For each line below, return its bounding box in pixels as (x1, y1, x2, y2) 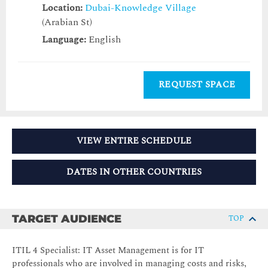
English (86, 32, 121, 47)
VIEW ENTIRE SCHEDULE (77, 134, 191, 148)
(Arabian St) (42, 15, 92, 30)
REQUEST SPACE (159, 78, 235, 92)
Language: (42, 32, 86, 47)
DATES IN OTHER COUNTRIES (66, 165, 202, 179)
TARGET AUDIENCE (12, 212, 121, 226)
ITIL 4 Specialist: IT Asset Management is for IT (12, 243, 204, 258)
